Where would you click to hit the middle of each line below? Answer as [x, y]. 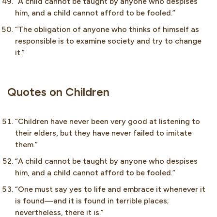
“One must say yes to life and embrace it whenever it [110, 189]
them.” [26, 145]
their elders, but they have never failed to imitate [103, 133]
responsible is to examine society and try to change [108, 41]
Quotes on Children [58, 92]
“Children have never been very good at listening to [108, 122]
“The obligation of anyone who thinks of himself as [107, 30]
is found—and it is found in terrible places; [92, 201]
